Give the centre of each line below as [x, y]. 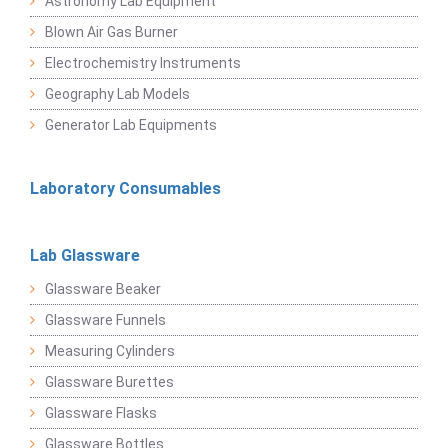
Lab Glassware [85, 255]
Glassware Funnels [105, 319]
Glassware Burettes [109, 381]
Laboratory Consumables [125, 188]
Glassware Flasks [101, 412]
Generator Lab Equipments [131, 124]
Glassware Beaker [103, 288]
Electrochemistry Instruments [143, 62]
